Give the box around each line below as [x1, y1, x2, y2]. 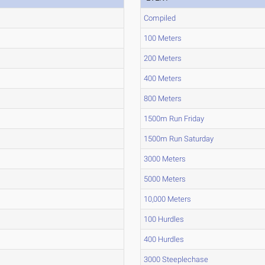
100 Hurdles [144, 215, 185, 224]
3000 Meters [144, 154, 186, 163]
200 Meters [144, 54, 182, 63]
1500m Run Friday [144, 114, 205, 123]
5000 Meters [144, 174, 186, 183]
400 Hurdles [144, 235, 185, 244]
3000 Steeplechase [144, 255, 209, 264]
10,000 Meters [144, 195, 192, 203]
